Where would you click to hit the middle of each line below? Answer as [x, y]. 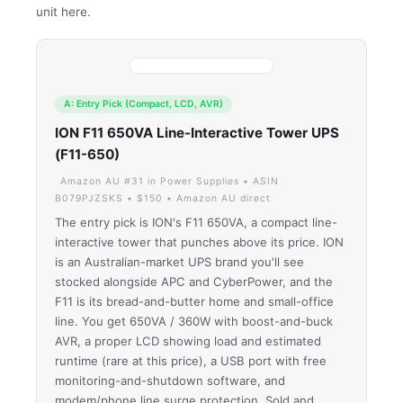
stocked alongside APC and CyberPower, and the [194, 281]
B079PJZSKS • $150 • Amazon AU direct [163, 198]
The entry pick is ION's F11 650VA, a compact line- [196, 222]
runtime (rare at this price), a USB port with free [191, 360]
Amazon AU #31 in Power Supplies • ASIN [170, 181]
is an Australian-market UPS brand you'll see [179, 261]
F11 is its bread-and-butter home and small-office [194, 301]
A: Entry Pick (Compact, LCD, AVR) [143, 103]
